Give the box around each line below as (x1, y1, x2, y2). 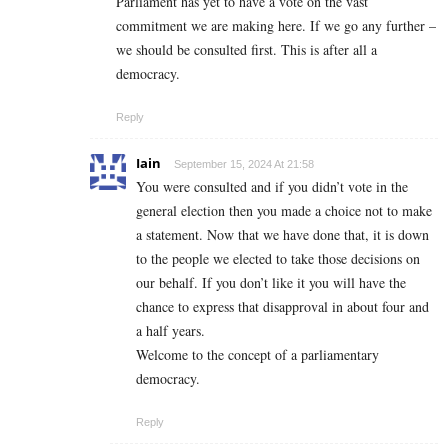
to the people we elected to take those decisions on (136, 248, 420, 268)
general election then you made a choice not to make (136, 200, 432, 220)
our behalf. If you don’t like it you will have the (136, 272, 406, 292)
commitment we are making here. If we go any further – (116, 15, 436, 35)
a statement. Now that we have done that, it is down (136, 224, 429, 244)
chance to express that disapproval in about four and (136, 296, 429, 316)
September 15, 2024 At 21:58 (174, 157, 314, 170)
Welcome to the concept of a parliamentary (136, 344, 379, 364)
